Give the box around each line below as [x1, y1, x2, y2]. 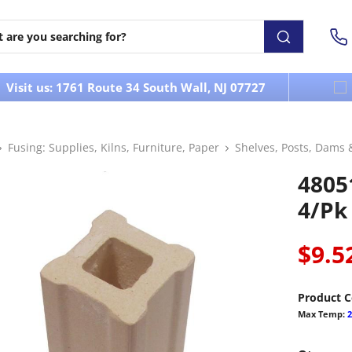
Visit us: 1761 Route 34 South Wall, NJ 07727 [5, 79, 266, 95]
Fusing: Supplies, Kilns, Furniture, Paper [8, 140, 219, 155]
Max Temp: [297, 307, 347, 320]
